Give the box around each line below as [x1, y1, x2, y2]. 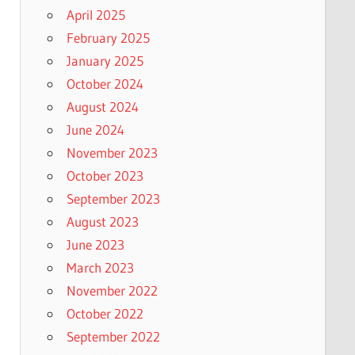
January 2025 [66, 52, 143, 69]
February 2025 [66, 29, 150, 46]
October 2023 [66, 166, 143, 184]
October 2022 [66, 304, 143, 322]
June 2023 [66, 235, 124, 253]
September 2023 [66, 189, 160, 207]
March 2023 [66, 258, 134, 276]
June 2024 [66, 120, 124, 138]
